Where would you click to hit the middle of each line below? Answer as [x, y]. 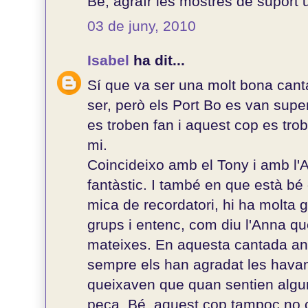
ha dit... [159, 60]
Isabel [110, 60]
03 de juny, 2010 [142, 26]
